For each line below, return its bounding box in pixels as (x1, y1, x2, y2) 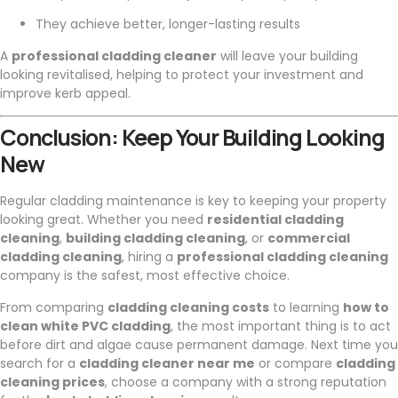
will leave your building (217, 46, 358, 65)
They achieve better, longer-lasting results (36, 15, 300, 34)
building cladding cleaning (66, 229, 245, 248)
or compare (255, 354, 336, 372)
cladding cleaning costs (107, 298, 269, 316)
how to (343, 298, 389, 316)
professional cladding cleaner (12, 46, 217, 65)
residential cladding (207, 211, 344, 229)
